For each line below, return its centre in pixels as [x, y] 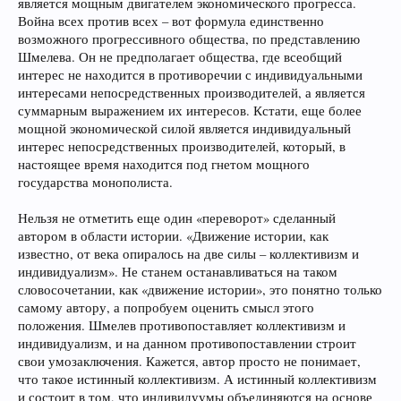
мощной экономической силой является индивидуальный [184, 128]
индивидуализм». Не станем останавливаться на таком [178, 272]
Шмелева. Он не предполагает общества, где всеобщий [180, 57]
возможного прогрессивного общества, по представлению [189, 39]
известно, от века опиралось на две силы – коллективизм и [188, 254]
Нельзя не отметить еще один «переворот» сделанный [177, 218]
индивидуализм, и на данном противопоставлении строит [187, 343]
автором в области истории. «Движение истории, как [173, 236]
